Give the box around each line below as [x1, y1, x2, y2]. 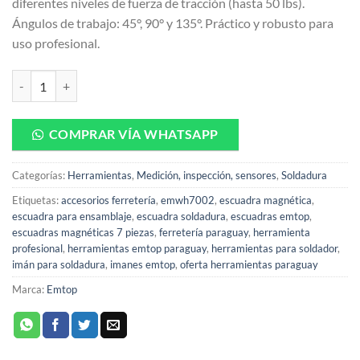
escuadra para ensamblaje [12, 210, 132, 223]
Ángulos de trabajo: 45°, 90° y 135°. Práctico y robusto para [12, 15, 333, 31]
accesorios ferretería [61, 194, 156, 207]
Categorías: [12, 169, 67, 182]
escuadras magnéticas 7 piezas [12, 226, 154, 239]
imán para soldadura [12, 258, 105, 272]
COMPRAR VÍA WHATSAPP [48, 126, 219, 141]
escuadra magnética [219, 194, 312, 207]
